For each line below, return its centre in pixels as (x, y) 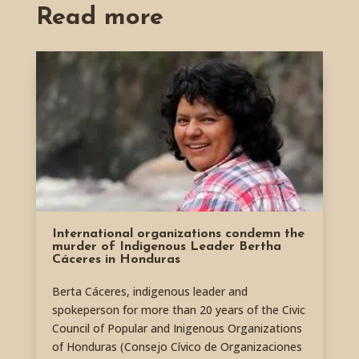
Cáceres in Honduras (116, 260)
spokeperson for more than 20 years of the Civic (178, 310)
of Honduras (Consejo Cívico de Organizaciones (177, 347)
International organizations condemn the (178, 234)
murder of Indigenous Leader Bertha (166, 247)
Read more (99, 18)
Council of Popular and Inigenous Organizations (177, 329)
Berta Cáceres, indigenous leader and (149, 292)
